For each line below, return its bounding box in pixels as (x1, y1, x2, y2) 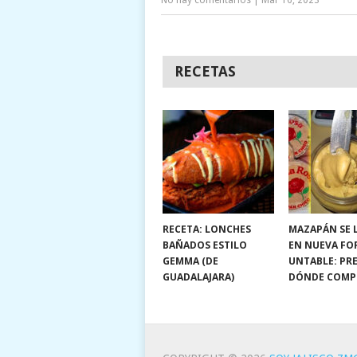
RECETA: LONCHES (162, 222, 251, 236)
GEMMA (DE (162, 253, 218, 268)
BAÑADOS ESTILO (162, 237, 247, 252)
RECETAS (174, 62, 236, 80)
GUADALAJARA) (162, 269, 234, 284)
